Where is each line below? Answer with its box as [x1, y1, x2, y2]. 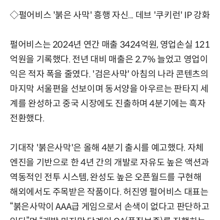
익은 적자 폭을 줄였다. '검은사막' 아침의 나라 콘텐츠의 [10, 68, 209, 80]
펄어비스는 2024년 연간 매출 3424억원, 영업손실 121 [10, 39, 210, 50]
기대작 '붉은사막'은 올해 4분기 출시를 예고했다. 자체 [10, 142, 204, 153]
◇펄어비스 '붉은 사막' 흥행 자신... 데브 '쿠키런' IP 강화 [10, 9, 210, 21]
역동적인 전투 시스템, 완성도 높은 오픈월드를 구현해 [10, 171, 202, 183]
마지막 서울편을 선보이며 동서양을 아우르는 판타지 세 [10, 83, 209, 94]
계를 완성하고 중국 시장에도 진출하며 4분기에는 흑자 [10, 98, 206, 109]
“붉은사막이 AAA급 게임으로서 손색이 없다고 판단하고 [10, 201, 210, 212]
